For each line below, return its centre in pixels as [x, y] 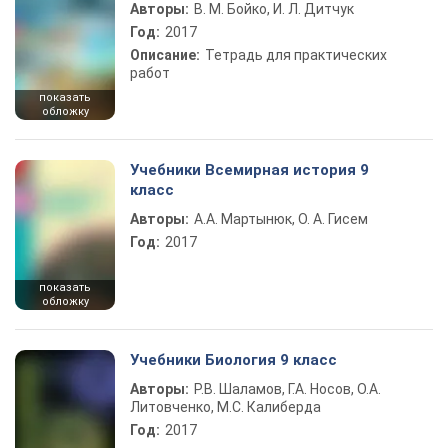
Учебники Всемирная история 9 [249, 170]
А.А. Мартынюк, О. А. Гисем [281, 219]
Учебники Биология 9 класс [233, 360]
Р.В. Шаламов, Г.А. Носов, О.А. [287, 389]
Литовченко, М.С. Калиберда [225, 407]
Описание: [165, 55]
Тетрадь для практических [296, 55]
